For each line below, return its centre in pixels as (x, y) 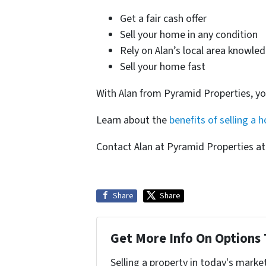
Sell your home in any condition (189, 35)
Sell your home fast (163, 67)
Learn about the (133, 121)
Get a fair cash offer (163, 19)
